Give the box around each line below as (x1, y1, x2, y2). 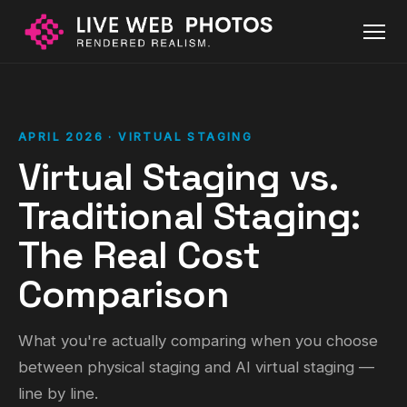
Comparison (18, 270, 229, 318)
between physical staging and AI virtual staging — (18, 358, 374, 376)
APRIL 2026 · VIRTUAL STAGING (18, 130, 253, 144)
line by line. (18, 384, 98, 402)
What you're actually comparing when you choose (18, 332, 378, 350)
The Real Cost (18, 231, 261, 279)
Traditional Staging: (18, 192, 361, 240)
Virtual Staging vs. (18, 153, 338, 201)
